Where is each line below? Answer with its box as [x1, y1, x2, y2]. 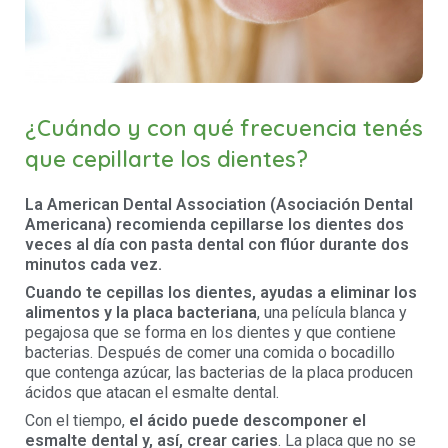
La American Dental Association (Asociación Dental [25, 195, 413, 215]
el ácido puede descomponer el [129, 411, 366, 431]
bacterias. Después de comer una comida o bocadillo [25, 343, 395, 363]
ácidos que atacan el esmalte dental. [25, 383, 279, 403]
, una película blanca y [257, 303, 407, 323]
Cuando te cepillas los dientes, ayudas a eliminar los [25, 283, 417, 303]
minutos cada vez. [25, 255, 162, 275]
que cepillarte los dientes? [25, 145, 308, 174]
